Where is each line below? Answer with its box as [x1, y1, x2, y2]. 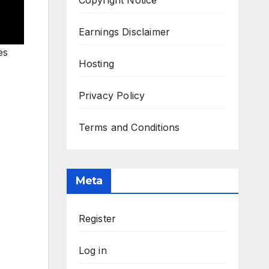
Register [78, 212, 116, 225]
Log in [78, 244, 107, 256]
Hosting [78, 57, 114, 70]
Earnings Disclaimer [78, 25, 171, 38]
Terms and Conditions [78, 121, 180, 133]
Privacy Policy [78, 89, 145, 101]
